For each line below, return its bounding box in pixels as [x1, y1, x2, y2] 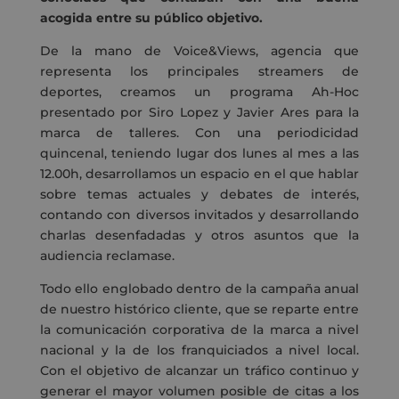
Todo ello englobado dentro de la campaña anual [39, 280, 360, 297]
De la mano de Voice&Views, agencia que [39, 42, 360, 59]
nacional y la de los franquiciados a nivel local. [39, 341, 360, 358]
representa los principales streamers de [39, 62, 360, 79]
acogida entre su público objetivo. [39, 9, 263, 26]
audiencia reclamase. [39, 247, 175, 264]
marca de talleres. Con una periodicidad [39, 124, 360, 141]
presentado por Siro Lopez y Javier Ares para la [39, 103, 360, 120]
